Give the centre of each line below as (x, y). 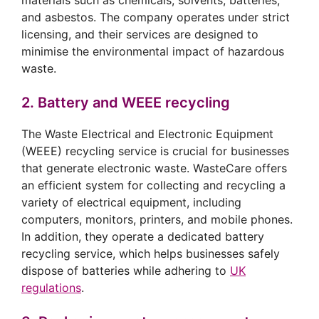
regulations (51, 288)
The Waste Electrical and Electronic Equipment (147, 134)
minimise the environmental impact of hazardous (153, 52)
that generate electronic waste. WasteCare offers (154, 168)
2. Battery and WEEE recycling (126, 103)
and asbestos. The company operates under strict (156, 17)
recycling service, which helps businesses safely (151, 254)
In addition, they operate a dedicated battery (143, 237)
